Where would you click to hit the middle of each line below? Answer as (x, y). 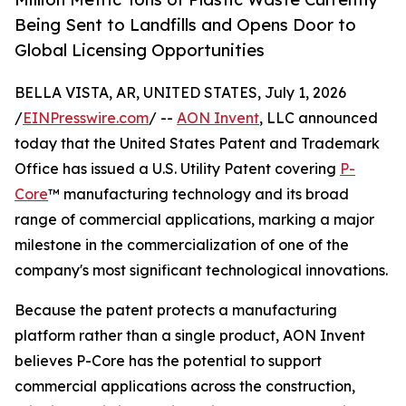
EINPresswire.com (86, 118)
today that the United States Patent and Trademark (197, 144)
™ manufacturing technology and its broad (198, 194)
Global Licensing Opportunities (140, 50)
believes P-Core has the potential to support (168, 361)
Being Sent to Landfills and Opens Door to (185, 25)
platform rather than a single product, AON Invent (190, 336)
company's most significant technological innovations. (201, 271)
